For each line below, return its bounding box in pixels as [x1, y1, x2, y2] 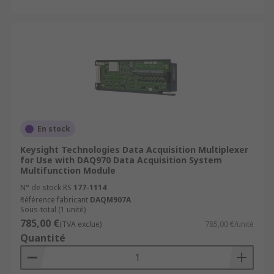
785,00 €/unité [205, 219, 254, 229]
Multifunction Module [20, 165, 116, 176]
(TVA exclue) [59, 219, 102, 229]
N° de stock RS [20, 182, 72, 193]
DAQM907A [90, 194, 131, 205]
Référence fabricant [20, 194, 88, 205]
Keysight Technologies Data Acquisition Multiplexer [20, 144, 248, 155]
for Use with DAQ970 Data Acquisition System [20, 154, 222, 166]
